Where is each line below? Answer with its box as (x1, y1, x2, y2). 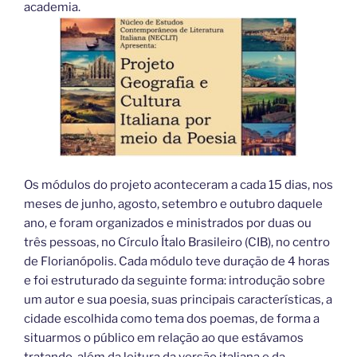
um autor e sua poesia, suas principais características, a (24, 292, 332, 307)
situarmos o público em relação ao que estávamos (24, 330, 304, 345)
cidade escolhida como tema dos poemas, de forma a (24, 311, 320, 326)
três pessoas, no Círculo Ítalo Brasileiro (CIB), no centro (24, 234, 330, 249)
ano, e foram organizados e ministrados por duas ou (24, 215, 312, 230)
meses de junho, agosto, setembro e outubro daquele (24, 196, 323, 211)
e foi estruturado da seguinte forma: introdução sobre (24, 273, 325, 288)
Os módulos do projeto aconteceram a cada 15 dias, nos (24, 177, 333, 192)
